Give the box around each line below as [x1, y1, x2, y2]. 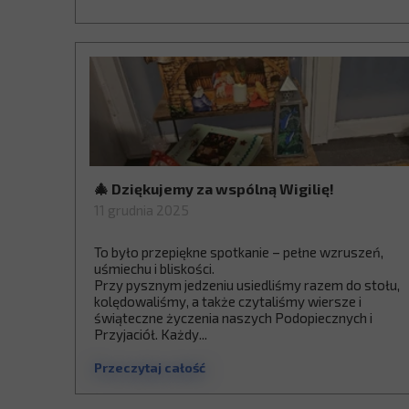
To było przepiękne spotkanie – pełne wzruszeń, [94, 244, 383, 260]
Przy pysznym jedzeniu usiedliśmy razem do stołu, [94, 277, 400, 293]
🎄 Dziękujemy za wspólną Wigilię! [94, 180, 334, 197]
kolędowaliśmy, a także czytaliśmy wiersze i [94, 293, 362, 309]
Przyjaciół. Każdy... [94, 326, 207, 342]
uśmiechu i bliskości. [94, 260, 215, 277]
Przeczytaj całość [94, 360, 205, 375]
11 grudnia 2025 [94, 202, 189, 218]
